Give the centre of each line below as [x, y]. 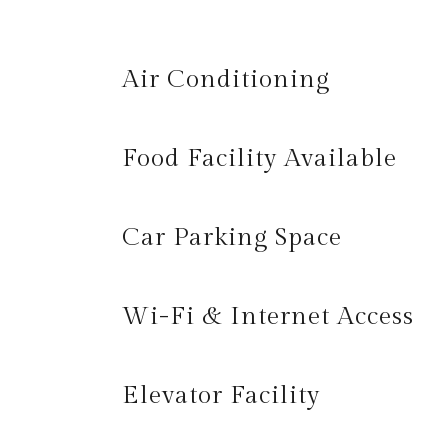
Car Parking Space [232, 237]
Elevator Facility [221, 395]
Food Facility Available [259, 158]
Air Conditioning [226, 79]
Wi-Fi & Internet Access [268, 316]
